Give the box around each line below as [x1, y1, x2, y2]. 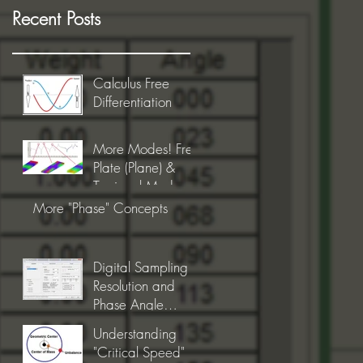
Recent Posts [12, 6, 100, 31]
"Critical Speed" [93, 342, 185, 361]
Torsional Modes [93, 176, 186, 195]
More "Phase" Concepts [33, 198, 168, 217]
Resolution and [93, 275, 175, 295]
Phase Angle [93, 294, 164, 314]
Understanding [93, 323, 177, 343]
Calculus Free [93, 73, 169, 92]
